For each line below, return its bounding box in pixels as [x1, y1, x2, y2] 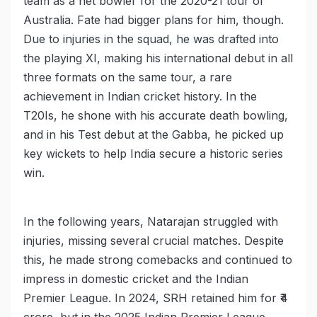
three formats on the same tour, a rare [23, 70, 232, 85]
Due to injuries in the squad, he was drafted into [23, 32, 279, 47]
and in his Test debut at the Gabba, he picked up [23, 127, 284, 142]
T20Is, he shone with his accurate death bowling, [23, 108, 288, 123]
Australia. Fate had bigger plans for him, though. [23, 13, 284, 28]
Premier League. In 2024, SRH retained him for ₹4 [23, 291, 288, 306]
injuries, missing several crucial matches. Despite [23, 234, 284, 248]
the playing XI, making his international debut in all [23, 51, 293, 66]
